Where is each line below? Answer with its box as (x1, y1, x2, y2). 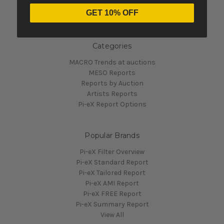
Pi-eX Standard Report (75, 157, 148, 166)
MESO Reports (88, 68, 135, 77)
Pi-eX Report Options (77, 99, 146, 108)
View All (100, 210, 124, 219)
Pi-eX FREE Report (82, 189, 141, 198)
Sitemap (98, 10, 125, 19)
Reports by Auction (80, 78, 143, 87)
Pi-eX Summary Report (75, 199, 149, 208)
